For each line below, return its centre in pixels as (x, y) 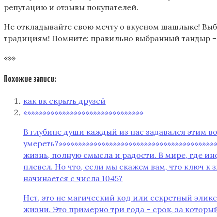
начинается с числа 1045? (73, 178)
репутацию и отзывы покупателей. (71, 7)
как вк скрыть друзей (64, 101)
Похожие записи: (30, 79)
